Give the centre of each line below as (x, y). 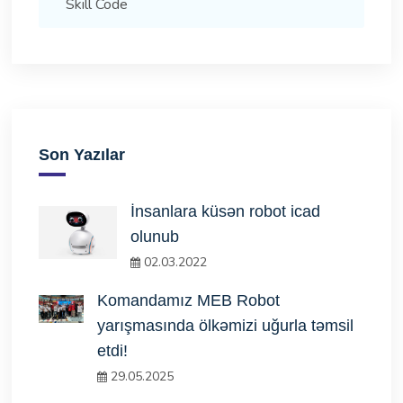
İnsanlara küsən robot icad (225, 212)
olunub (154, 237)
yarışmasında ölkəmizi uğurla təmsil (226, 326)
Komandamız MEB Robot (189, 301)
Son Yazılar (81, 155)
